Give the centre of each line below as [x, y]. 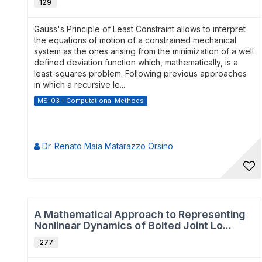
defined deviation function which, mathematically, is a [136, 62]
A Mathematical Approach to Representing [139, 214]
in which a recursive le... [80, 85]
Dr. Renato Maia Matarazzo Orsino [106, 146]
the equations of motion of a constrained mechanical [135, 40]
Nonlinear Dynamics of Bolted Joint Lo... [133, 225]
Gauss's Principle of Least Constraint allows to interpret [140, 29]
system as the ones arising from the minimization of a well [144, 51]
